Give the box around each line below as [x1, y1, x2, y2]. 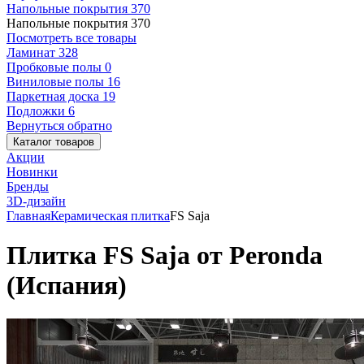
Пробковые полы [6, 60, 105, 74]
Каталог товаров [13, 136, 94, 148]
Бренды [6, 180, 49, 193]
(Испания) [6, 271, 127, 301]
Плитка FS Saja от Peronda [6, 240, 323, 271]
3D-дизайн [6, 194, 66, 208]
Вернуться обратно [6, 119, 112, 132]
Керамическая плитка [50, 209, 170, 223]
